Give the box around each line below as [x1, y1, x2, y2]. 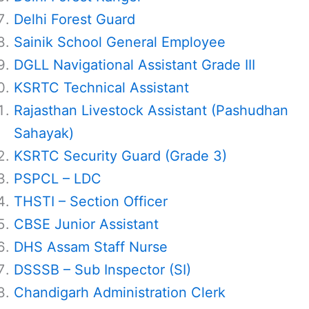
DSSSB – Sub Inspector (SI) [14, 261, 191, 279]
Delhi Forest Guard [14, 11, 135, 28]
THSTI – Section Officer [14, 193, 168, 210]
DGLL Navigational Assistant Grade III [14, 57, 255, 74]
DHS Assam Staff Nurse [14, 239, 168, 256]
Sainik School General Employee [14, 34, 226, 51]
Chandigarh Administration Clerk [14, 284, 226, 301]
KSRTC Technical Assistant [14, 79, 189, 97]
